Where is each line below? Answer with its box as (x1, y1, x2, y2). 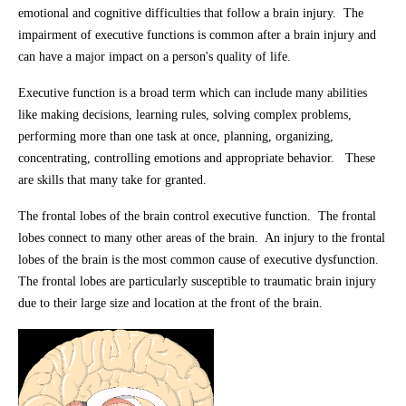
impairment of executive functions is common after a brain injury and (18, 28, 376, 42)
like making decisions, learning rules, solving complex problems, (18, 108, 352, 121)
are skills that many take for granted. (18, 173, 207, 187)
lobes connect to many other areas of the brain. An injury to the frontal (18, 231, 385, 245)
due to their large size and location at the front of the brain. (18, 296, 323, 310)
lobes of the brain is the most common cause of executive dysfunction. (18, 253, 382, 266)
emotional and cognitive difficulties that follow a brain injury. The (18, 6, 363, 20)
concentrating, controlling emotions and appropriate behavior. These (18, 151, 375, 165)
